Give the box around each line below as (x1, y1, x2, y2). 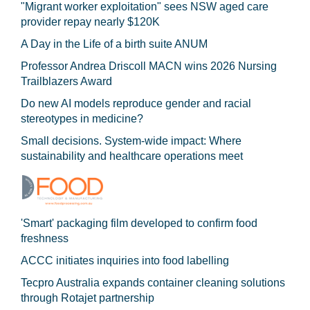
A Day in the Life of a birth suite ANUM (21, 37, 208, 50)
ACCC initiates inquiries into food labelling (21, 254, 229, 266)
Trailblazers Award (21, 75, 112, 87)
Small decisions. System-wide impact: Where (21, 134, 241, 147)
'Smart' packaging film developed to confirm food (21, 217, 257, 229)
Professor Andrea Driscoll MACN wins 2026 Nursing (21, 60, 277, 72)
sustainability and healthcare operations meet (21, 149, 243, 162)
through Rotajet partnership (21, 291, 154, 304)
